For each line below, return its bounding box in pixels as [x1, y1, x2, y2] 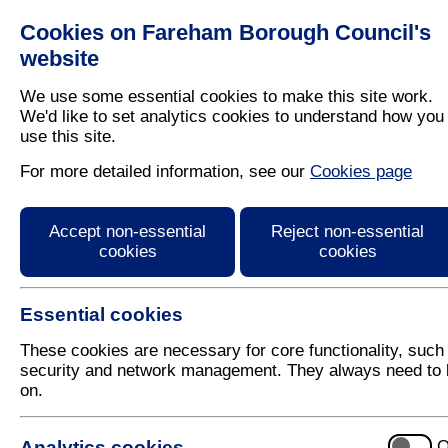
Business [367, 41, 440, 58]
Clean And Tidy [110, 146, 222, 165]
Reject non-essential [271, 222, 424, 241]
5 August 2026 [61, 396, 252, 427]
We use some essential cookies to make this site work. [20, 87, 433, 106]
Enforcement [227, 146, 322, 165]
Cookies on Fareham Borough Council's [20, 20, 431, 45]
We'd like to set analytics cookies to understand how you [20, 107, 444, 126]
